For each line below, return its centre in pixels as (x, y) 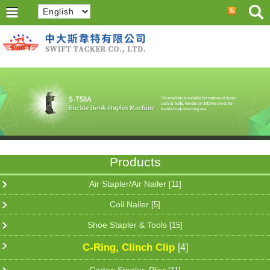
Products (135, 162)
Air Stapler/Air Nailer (129, 184)
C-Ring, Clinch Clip (130, 247)
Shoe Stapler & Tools (128, 225)
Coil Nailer (130, 205)
